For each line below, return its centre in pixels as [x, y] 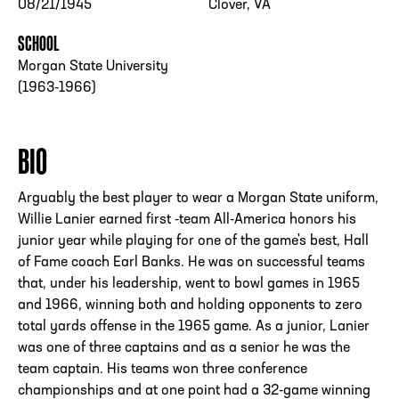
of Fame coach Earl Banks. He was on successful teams [191, 263]
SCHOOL [38, 44]
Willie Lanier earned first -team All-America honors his [187, 220]
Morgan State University [93, 67]
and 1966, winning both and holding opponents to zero [190, 306]
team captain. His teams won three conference [163, 370]
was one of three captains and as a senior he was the [184, 349]
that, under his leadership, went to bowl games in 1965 [189, 285]
